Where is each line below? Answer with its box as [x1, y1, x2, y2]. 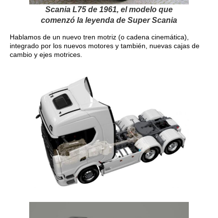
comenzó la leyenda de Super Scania [41, 16, 177, 25]
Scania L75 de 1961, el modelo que [45, 5, 173, 14]
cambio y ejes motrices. [10, 51, 82, 59]
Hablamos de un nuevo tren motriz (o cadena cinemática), [10, 33, 189, 41]
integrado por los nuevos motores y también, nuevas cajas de [10, 42, 200, 50]
